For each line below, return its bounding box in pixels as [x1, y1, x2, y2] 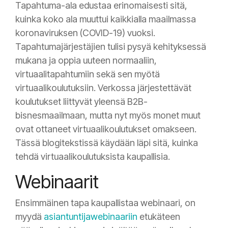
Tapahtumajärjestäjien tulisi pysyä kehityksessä [15, 41, 206, 52]
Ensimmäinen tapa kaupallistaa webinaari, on [15, 197, 195, 209]
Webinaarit [15, 170, 99, 193]
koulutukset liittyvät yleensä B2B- [15, 96, 148, 107]
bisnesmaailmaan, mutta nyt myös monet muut [15, 109, 201, 121]
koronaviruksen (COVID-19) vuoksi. [15, 27, 155, 38]
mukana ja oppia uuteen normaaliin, [15, 54, 157, 66]
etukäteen [139, 211, 180, 222]
